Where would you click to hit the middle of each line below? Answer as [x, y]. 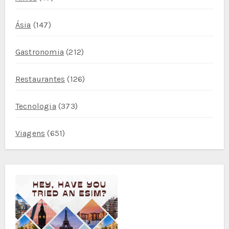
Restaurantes [40, 79]
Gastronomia [39, 52]
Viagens [30, 133]
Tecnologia [36, 106]
